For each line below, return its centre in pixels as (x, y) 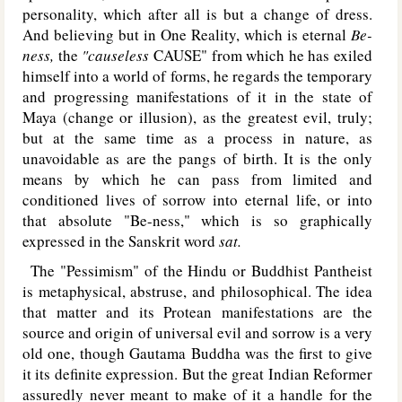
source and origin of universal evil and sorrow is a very (197, 332)
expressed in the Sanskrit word (121, 241)
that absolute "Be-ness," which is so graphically (197, 220)
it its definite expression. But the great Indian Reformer (197, 374)
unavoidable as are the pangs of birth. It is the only (197, 158)
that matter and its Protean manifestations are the (197, 312)
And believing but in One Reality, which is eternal (187, 35)
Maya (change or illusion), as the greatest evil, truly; (197, 117)
